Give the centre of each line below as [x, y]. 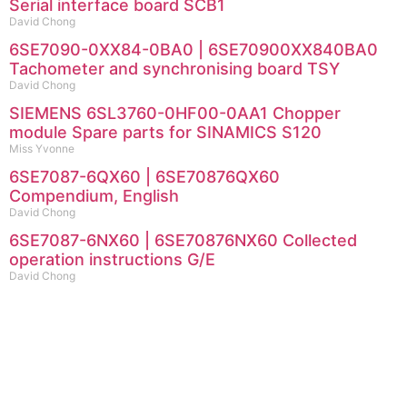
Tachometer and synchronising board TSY [174, 68]
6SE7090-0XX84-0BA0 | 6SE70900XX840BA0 [194, 49]
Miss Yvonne [42, 148]
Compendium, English [94, 195]
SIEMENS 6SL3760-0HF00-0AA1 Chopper [175, 113]
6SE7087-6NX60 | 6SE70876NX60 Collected [183, 240]
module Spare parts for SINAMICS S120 [165, 132]
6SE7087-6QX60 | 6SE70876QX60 [144, 176]
